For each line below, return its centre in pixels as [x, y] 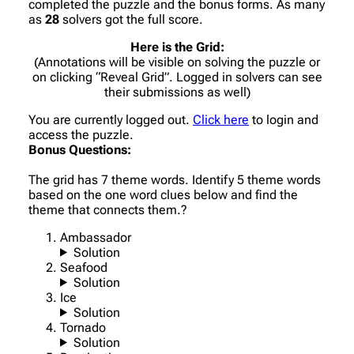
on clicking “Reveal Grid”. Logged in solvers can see [177, 77]
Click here [221, 119]
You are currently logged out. [111, 119]
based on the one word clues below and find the [163, 194]
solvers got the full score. [131, 19]
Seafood [84, 267]
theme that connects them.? [108, 209]
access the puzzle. [81, 134]
